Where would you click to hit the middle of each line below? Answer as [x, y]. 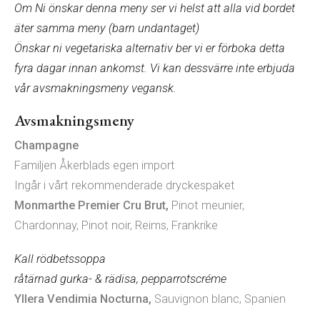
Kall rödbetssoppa [60, 259]
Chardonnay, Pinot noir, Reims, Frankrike [117, 226]
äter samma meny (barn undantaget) [107, 29]
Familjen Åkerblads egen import [95, 166]
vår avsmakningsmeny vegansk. [97, 89]
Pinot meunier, [208, 206]
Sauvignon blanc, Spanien [220, 299]
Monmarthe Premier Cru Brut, [93, 206]
